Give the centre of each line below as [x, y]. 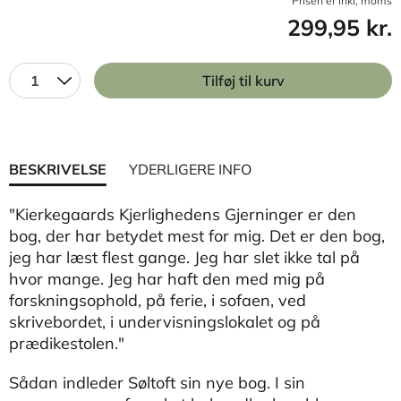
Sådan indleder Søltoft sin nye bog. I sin [157, 383]
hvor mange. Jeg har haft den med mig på [167, 279]
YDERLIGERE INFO [190, 169]
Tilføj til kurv [243, 81]
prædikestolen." [67, 343]
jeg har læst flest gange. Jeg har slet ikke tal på [184, 257]
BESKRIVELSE [58, 169]
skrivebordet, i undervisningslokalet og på [165, 322]
